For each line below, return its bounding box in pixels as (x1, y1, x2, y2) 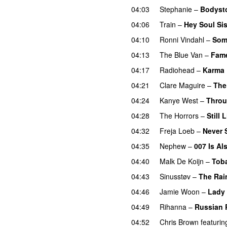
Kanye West (160, 95, 198, 105)
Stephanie (160, 4, 192, 14)
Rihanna (160, 201, 186, 212)
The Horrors (160, 110, 199, 121)
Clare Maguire (160, 80, 205, 90)
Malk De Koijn (160, 156, 204, 166)
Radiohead (160, 64, 195, 75)
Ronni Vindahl (160, 34, 204, 45)
